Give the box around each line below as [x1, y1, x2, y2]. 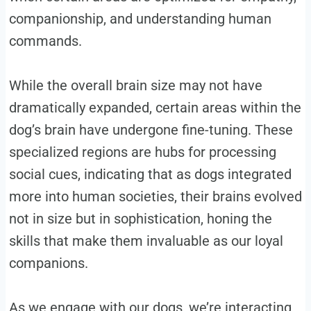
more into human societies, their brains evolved [8, 188, 302, 205]
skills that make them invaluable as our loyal [8, 233, 283, 250]
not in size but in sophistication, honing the [8, 210, 272, 228]
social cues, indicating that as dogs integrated [8, 166, 292, 183]
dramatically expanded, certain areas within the [8, 99, 301, 117]
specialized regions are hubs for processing [8, 144, 276, 161]
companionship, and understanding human [8, 10, 271, 28]
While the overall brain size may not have [8, 77, 262, 94]
